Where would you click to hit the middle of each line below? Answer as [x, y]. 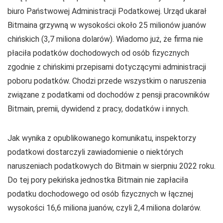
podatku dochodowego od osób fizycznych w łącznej [100, 194]
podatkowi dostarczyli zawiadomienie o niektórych [95, 152]
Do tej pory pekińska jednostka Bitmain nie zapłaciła [98, 180]
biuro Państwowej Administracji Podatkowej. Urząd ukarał [107, 11]
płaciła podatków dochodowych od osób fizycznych [98, 53]
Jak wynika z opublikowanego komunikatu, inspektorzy [102, 138]
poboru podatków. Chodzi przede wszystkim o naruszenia [107, 81]
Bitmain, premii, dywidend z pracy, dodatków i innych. [98, 109]
